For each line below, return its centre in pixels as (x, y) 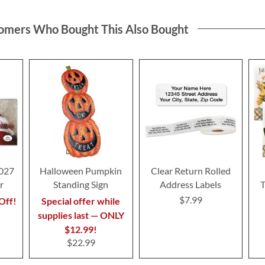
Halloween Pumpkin (81, 171)
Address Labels (191, 185)
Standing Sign (81, 185)
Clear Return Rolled (190, 171)
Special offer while (81, 201)
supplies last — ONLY (81, 215)
